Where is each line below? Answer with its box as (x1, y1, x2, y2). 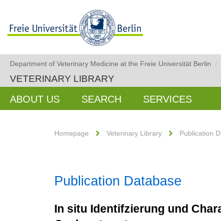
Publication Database (54, 174, 182, 188)
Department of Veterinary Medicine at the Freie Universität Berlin (10, 60, 211, 68)
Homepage (54, 129, 89, 137)
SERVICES (143, 94, 192, 105)
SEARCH (81, 94, 121, 105)
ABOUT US (10, 94, 60, 105)
